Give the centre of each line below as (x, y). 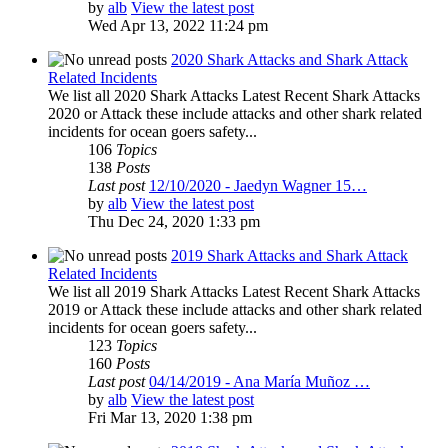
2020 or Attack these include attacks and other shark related (235, 114)
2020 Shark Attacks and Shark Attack (289, 60)
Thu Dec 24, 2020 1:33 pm (174, 222)
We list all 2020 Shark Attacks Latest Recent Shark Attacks (234, 96)
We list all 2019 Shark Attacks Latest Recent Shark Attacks (234, 292)
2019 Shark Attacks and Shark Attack (289, 256)
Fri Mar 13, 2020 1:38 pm (170, 418)
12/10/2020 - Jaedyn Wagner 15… (258, 186)
